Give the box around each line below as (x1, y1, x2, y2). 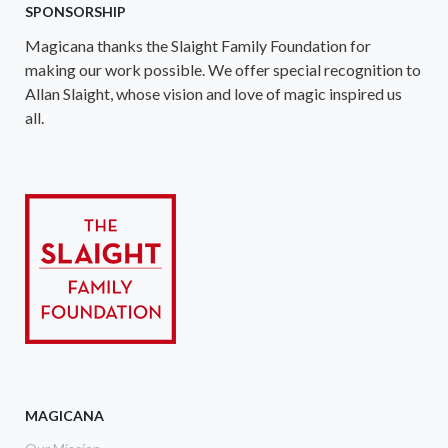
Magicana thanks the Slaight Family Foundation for (25, 35, 371, 55)
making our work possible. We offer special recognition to (25, 59, 421, 79)
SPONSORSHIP (25, 2, 126, 20)
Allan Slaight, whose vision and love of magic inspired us (25, 83, 402, 103)
